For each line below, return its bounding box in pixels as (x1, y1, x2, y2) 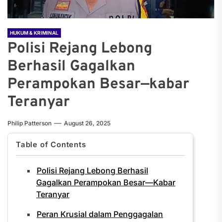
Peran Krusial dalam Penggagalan (37, 209, 163, 219)
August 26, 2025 (64, 119, 111, 127)
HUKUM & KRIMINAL (10, 30, 58, 36)
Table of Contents (16, 140, 86, 149)
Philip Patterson (7, 119, 52, 127)
